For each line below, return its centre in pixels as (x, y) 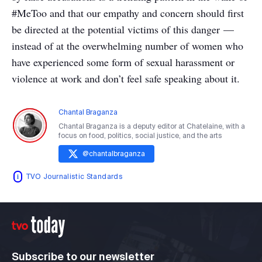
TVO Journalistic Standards (75, 176)
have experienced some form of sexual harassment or (123, 62)
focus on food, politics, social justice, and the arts (140, 135)
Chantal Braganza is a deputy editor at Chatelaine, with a (152, 126)
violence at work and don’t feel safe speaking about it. (127, 78)
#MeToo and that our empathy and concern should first (128, 13)
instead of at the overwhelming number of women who (127, 46)
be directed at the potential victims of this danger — (123, 29)
